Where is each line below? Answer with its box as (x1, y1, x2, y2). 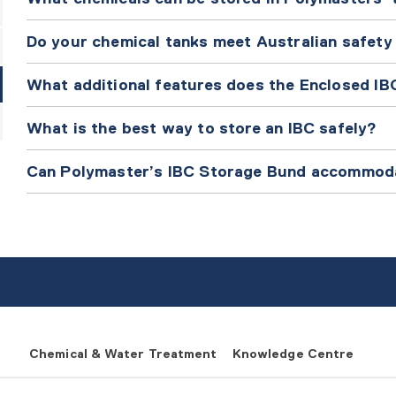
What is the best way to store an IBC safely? (26, 118, 382, 137)
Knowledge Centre (232, 346, 354, 362)
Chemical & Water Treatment (29, 346, 217, 362)
